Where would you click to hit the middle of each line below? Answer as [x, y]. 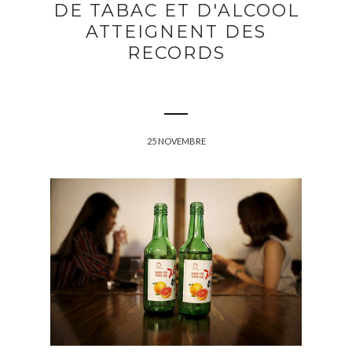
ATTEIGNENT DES [176, 32]
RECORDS [176, 53]
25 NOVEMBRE [176, 141]
